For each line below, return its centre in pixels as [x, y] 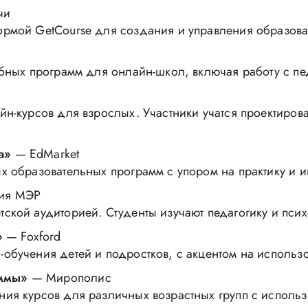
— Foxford [32, 236]
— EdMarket [45, 154]
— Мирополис [69, 278]
